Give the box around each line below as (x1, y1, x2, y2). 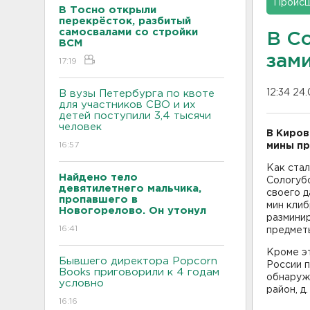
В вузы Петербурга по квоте (59, 89, 215, 98)
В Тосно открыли (59, 5, 156, 15)
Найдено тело (59, 172, 138, 182)
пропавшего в (59, 194, 138, 204)
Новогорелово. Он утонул (59, 206, 210, 215)
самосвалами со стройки (59, 27, 198, 37)
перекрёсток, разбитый (59, 16, 191, 26)
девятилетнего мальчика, (59, 183, 201, 193)
